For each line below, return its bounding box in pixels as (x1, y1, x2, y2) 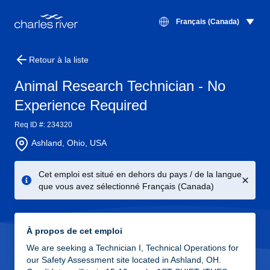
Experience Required (14, 97, 147, 113)
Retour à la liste (29, 55, 89, 64)
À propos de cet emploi (27, 226, 122, 236)
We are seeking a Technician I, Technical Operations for (27, 243, 239, 253)
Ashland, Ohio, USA (31, 138, 107, 148)
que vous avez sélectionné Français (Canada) (39, 181, 214, 191)
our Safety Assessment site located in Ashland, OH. (27, 255, 221, 265)
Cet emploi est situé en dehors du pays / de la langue (39, 169, 242, 179)
